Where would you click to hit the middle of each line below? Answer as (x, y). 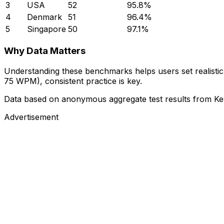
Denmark (44, 17)
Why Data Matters (45, 51)
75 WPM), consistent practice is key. (73, 81)
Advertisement (31, 117)
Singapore (46, 29)
